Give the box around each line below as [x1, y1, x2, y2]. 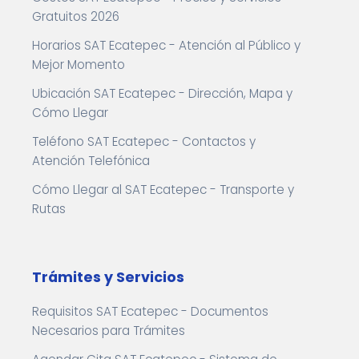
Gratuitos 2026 [32, 8, 119, 25]
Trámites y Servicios [32, 268, 184, 287]
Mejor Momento [32, 56, 125, 73]
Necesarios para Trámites [32, 322, 185, 339]
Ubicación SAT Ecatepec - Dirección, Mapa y [32, 85, 292, 102]
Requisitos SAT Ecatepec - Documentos [32, 303, 268, 320]
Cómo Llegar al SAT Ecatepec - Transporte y [32, 181, 294, 198]
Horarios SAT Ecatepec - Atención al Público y [32, 37, 301, 54]
